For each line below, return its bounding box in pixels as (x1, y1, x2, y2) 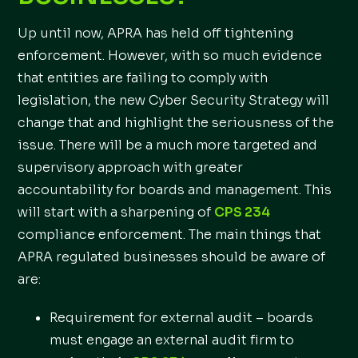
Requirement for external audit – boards (50, 309, 314, 326)
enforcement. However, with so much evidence (18, 47, 323, 64)
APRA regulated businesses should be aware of (18, 249, 326, 265)
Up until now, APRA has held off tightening (18, 25, 294, 42)
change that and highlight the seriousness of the (18, 114, 335, 131)
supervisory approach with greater (18, 159, 244, 176)
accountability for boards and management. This (18, 181, 332, 198)
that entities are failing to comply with (18, 70, 268, 86)
